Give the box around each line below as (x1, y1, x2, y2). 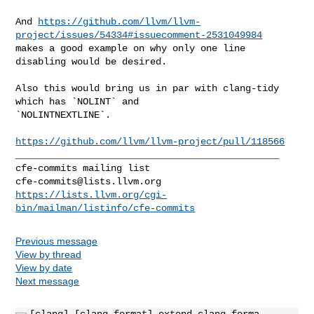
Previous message (15, 235, 98, 247)
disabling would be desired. (15, 55, 168, 67)
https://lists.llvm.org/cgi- (15, 189, 168, 200)
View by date (15, 261, 73, 273)
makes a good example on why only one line (15, 42, 246, 54)
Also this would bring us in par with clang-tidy (15, 82, 280, 94)
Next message (15, 275, 80, 287)
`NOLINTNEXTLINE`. (15, 109, 111, 121)
